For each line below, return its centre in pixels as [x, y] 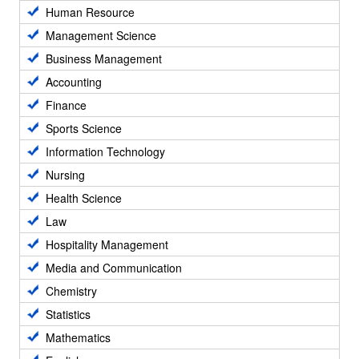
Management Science [101, 35]
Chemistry [71, 291]
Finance [66, 105]
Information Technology [105, 151]
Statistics [68, 314]
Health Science [84, 198]
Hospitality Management [107, 244]
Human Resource [90, 12]
